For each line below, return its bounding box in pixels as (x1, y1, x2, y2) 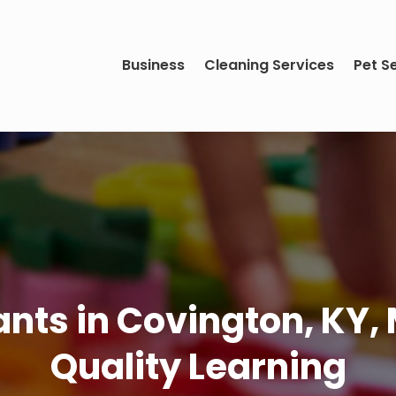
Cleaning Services (204, 55, 335, 76)
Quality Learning (49, 342, 346, 392)
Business (122, 55, 186, 76)
